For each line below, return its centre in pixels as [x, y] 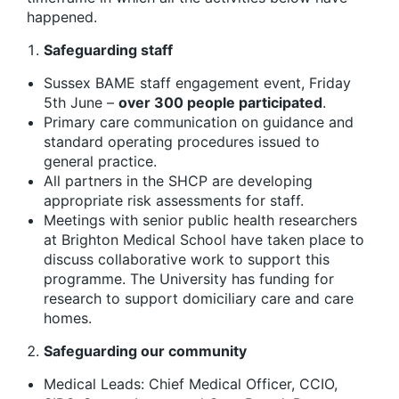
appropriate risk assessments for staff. [174, 200]
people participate [250, 102]
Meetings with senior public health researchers [200, 220]
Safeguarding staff [108, 49]
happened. [62, 16]
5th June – [81, 102]
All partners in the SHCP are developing [178, 180]
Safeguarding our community [145, 350]
